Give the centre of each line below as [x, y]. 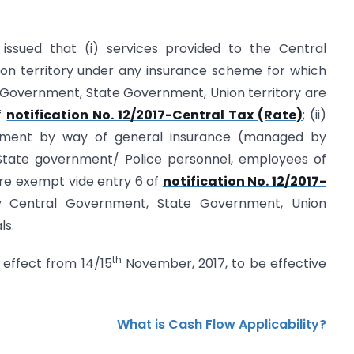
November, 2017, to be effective [224, 264]
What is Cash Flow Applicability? [222, 325]
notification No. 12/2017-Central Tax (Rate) [155, 115]
